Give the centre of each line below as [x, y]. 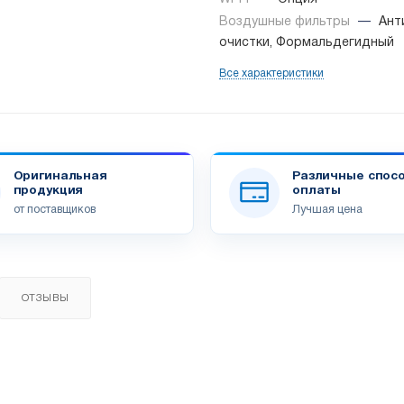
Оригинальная [60, 176]
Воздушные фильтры [286, 23]
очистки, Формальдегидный [307, 43]
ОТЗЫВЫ [45, 299]
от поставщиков [54, 209]
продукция [48, 190]
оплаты [317, 190]
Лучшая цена [327, 209]
